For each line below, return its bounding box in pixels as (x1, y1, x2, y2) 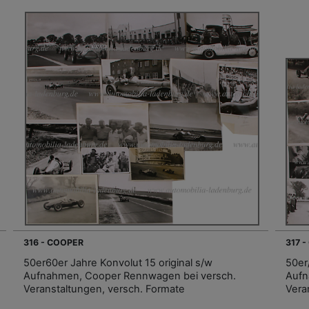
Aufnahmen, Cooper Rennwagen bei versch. (23, 269, 236, 282)
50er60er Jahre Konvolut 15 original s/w (23, 256, 212, 269)
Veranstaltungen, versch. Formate (23, 282, 185, 295)
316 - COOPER (23, 237, 83, 248)
